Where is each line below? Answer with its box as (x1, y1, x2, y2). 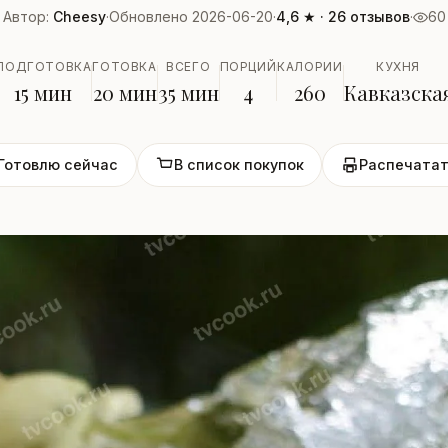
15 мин (14, 79, 73, 106)
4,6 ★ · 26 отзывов (275, 8, 410, 25)
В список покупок (173, 156, 304, 174)
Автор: (2, 8, 53, 25)
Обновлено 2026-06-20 (108, 8, 273, 25)
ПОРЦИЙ (219, 59, 277, 74)
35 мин (157, 79, 219, 106)
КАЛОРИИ (277, 59, 343, 74)
